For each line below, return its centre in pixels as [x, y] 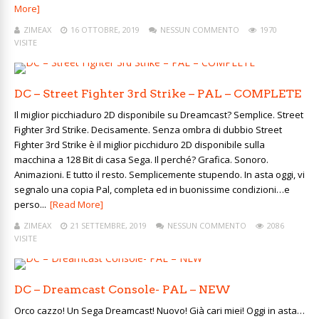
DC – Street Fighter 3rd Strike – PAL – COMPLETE [158, 94]
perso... [30, 204]
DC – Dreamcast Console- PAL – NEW [122, 289]
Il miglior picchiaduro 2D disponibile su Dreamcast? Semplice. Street [159, 115]
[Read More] [77, 204]
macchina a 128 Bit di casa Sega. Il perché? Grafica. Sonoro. [141, 159]
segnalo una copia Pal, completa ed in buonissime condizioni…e [152, 189]
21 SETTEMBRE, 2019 [109, 225]
